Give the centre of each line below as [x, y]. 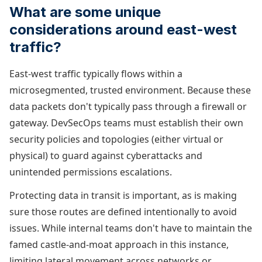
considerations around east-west [123, 30]
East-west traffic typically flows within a [96, 74]
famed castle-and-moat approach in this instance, [119, 244]
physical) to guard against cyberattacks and [106, 156]
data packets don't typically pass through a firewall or [128, 106]
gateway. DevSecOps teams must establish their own [126, 123]
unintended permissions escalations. [91, 172]
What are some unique [85, 12]
